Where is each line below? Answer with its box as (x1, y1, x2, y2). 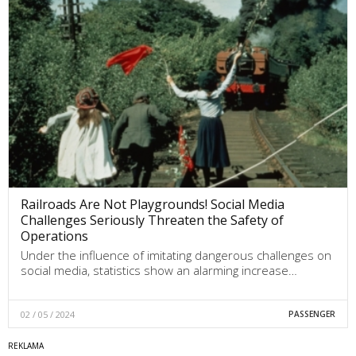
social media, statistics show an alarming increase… (21, 261, 297, 278)
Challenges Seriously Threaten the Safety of (21, 211, 284, 229)
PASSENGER (288, 308, 335, 319)
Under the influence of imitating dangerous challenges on (21, 246, 331, 263)
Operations (21, 226, 88, 245)
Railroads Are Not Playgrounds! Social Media (21, 195, 284, 213)
